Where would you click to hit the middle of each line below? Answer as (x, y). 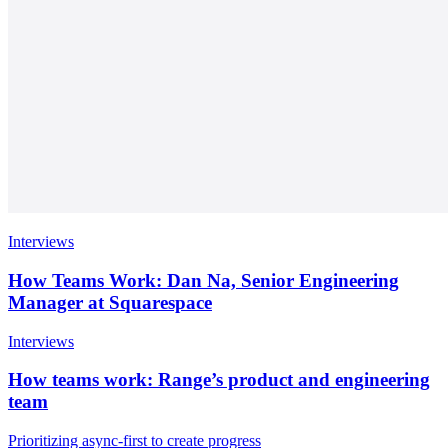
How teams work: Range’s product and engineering (219, 380)
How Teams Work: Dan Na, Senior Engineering (203, 281)
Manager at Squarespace (110, 303)
